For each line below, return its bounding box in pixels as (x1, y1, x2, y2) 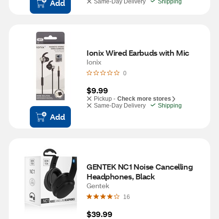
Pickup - (94, 95, 115, 102)
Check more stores (117, 95, 171, 102)
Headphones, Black (87, 171, 155, 181)
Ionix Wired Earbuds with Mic (87, 47, 189, 58)
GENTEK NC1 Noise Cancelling (87, 161, 193, 172)
